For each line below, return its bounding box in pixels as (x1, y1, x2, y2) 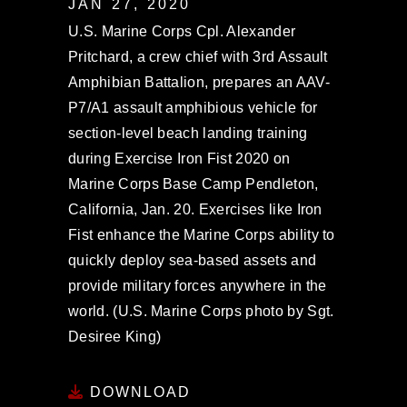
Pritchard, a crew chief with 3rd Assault (68, 49, 328, 65)
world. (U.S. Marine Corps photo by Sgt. (68, 303, 334, 319)
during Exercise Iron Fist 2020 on (68, 151, 291, 166)
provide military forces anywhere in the (68, 278, 327, 293)
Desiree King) (68, 329, 162, 344)
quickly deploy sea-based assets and (68, 253, 317, 268)
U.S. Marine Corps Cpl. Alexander (68, 24, 296, 39)
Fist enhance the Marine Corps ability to (68, 227, 335, 243)
